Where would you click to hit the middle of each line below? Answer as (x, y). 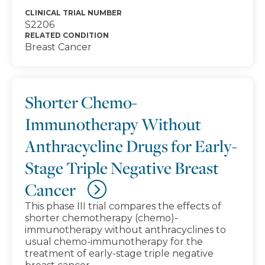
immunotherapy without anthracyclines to (125, 230)
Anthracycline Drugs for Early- (131, 146)
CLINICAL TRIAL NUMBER (73, 13)
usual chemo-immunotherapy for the (114, 242)
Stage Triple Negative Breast (122, 168)
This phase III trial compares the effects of (123, 206)
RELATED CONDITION (67, 35)
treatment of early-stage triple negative (119, 253)
